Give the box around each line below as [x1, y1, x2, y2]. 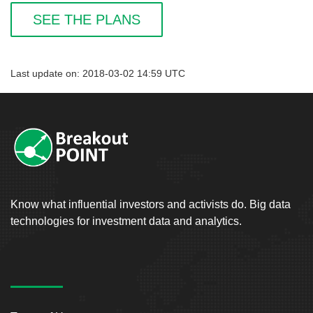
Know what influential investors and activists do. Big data [10, 198, 291, 210]
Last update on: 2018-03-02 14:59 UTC [10, 68, 185, 79]
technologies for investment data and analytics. [10, 214, 242, 227]
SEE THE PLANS [33, 11, 140, 27]
